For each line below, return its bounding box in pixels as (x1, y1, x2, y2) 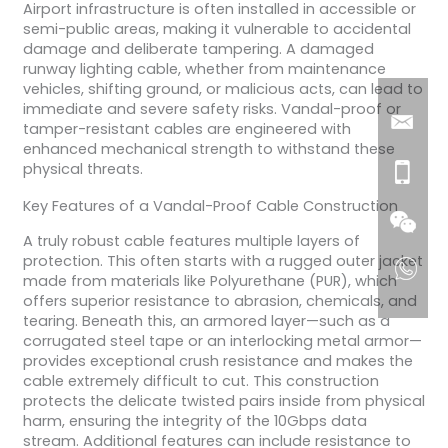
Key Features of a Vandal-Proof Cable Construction (22, 196, 398, 217)
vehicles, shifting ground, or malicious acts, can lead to (22, 78, 423, 99)
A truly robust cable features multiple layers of (22, 231, 360, 252)
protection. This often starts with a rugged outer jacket (22, 251, 423, 272)
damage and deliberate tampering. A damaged (22, 38, 374, 59)
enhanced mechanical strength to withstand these (22, 138, 395, 159)
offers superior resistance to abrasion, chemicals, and (22, 291, 417, 312)
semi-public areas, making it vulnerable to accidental (22, 18, 411, 39)
